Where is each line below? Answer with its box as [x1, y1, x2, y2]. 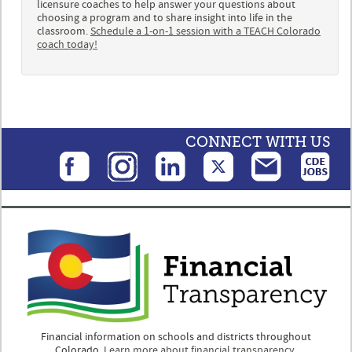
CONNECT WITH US [185, 133, 331, 151]
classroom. [37, 24, 90, 38]
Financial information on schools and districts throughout [41, 329, 311, 344]
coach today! [37, 37, 97, 52]
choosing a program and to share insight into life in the [37, 10, 292, 25]
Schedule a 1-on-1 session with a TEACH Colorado [90, 24, 321, 38]
